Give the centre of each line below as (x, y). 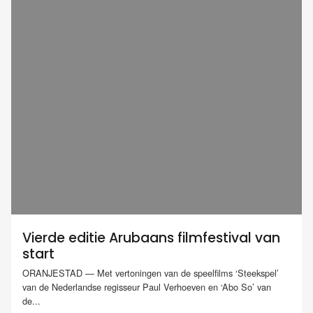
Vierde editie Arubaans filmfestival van (151, 238)
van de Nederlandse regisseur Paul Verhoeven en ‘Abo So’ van (147, 287)
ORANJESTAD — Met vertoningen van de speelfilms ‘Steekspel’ (151, 273)
